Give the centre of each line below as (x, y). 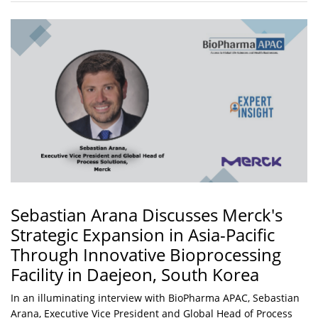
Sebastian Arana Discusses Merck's (147, 215)
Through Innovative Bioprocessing (146, 255)
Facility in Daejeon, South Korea (135, 275)
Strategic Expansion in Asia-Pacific (143, 235)
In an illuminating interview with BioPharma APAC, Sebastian (155, 298)
